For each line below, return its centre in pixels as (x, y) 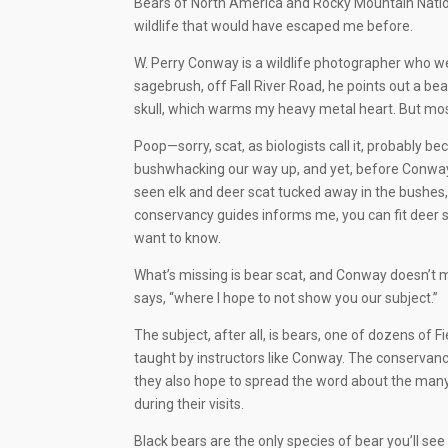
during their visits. (189, 404)
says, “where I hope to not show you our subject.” (286, 298)
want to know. (178, 238)
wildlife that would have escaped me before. (274, 26)
